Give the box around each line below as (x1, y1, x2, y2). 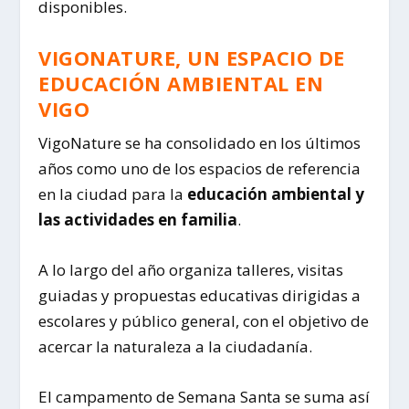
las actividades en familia (38, 209, 238, 231)
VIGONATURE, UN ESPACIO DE (38, 44, 345, 72)
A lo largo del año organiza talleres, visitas (38, 259, 344, 281)
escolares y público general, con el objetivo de (38, 310, 370, 332)
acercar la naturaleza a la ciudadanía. (38, 336, 313, 358)
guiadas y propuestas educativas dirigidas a (38, 285, 362, 307)
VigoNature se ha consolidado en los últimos (38, 132, 362, 154)
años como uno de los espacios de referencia (38, 158, 362, 180)
